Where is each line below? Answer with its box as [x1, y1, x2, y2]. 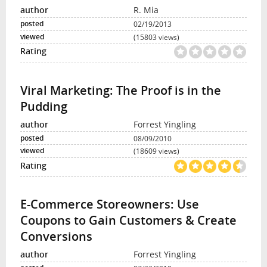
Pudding [20, 98, 67, 114]
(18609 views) [133, 146, 179, 156]
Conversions [20, 228, 92, 245]
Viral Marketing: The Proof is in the [20, 82, 221, 98]
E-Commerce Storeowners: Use [20, 196, 199, 213]
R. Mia [133, 4, 159, 16]
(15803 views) [133, 32, 179, 42]
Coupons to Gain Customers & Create [20, 212, 237, 229]
